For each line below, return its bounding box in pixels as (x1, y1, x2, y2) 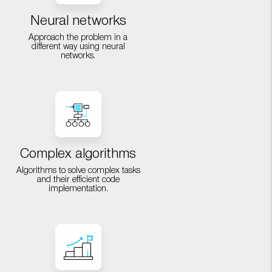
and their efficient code (36, 176, 120, 184)
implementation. (48, 185, 108, 193)
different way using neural (31, 43, 125, 51)
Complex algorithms (20, 148, 137, 160)
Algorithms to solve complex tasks (16, 167, 140, 175)
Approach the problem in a (29, 34, 128, 42)
